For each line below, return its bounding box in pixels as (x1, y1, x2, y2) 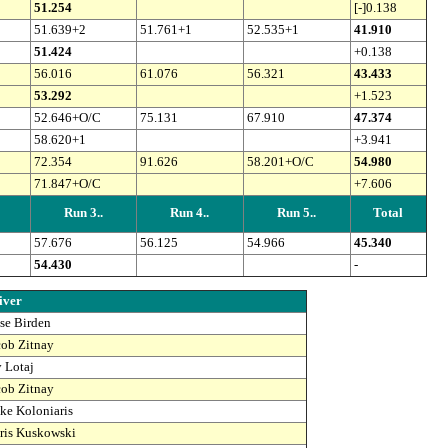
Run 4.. (170, 206, 209, 221)
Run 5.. (277, 206, 316, 221)
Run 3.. (63, 206, 103, 221)
